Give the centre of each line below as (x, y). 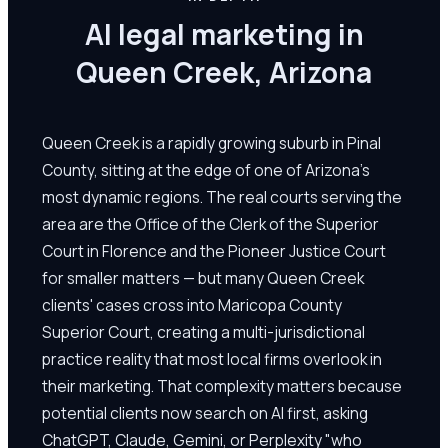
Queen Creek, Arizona (224, 72)
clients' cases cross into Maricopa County (192, 304)
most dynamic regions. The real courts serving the (222, 196)
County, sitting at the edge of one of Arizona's (206, 169)
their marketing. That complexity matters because (222, 385)
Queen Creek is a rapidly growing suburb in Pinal (211, 142)
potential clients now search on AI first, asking (205, 412)
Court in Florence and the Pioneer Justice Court (214, 250)
